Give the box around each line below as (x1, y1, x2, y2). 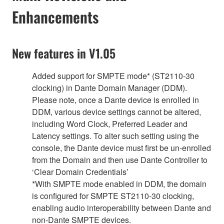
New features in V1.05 (12, 44, 115, 62)
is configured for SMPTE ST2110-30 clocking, (32, 190, 194, 202)
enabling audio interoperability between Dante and (32, 202, 211, 214)
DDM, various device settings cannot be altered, (32, 106, 201, 118)
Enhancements (12, 5, 98, 28)
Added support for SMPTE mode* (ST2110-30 (32, 70, 194, 82)
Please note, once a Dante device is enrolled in (32, 94, 199, 106)
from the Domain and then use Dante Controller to (32, 154, 207, 166)
